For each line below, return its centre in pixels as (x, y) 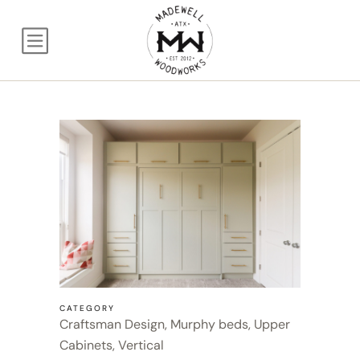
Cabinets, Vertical (112, 345)
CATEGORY (87, 308)
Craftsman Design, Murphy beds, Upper (175, 324)
